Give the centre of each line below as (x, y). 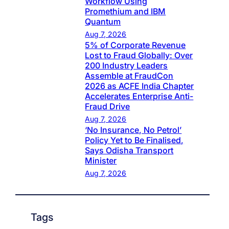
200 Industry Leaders (127, 66)
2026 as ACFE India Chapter (140, 86)
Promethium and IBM (125, 12)
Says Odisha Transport (129, 151)
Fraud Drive (108, 107)
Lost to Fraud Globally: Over (139, 55)
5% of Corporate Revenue (135, 45)
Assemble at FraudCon (129, 76)
